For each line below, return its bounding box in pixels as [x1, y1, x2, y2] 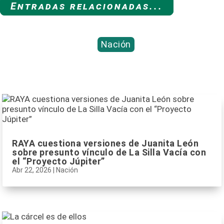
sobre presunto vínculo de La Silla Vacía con [12, 147, 206, 158]
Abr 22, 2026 [12, 166, 51, 174]
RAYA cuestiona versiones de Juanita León [12, 138, 198, 149]
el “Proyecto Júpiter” [12, 156, 105, 167]
